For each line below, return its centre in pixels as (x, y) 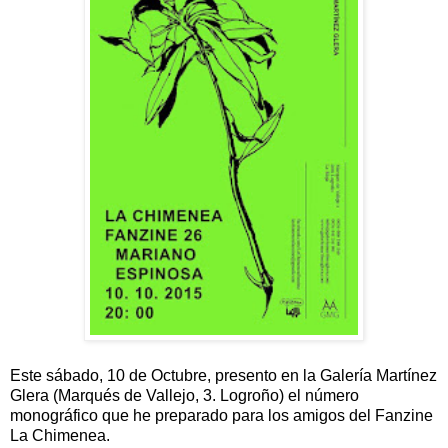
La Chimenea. (62, 435)
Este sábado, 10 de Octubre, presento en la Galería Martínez (223, 375)
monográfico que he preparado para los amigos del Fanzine (221, 415)
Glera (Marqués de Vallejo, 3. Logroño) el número (184, 395)
